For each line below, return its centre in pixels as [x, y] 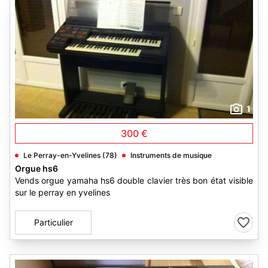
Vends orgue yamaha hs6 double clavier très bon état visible [134, 180]
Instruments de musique [171, 155]
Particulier [53, 222]
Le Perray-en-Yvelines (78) [70, 155]
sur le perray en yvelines [63, 192]
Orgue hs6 [36, 168]
